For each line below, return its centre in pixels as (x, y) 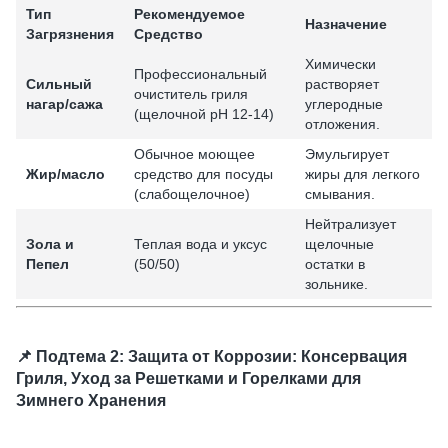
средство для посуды (203, 174)
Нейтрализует (350, 224)
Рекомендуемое (189, 14)
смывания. (340, 194)
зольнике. (336, 284)
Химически (340, 64)
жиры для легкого (362, 174)
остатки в (335, 264)
